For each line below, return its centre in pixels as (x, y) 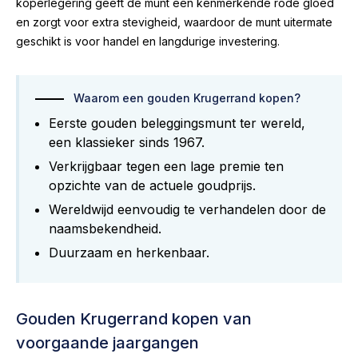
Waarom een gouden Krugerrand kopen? (187, 97)
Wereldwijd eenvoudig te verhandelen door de (187, 209)
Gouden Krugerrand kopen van (134, 318)
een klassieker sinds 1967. (127, 142)
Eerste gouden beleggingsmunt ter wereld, (177, 123)
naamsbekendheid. (105, 228)
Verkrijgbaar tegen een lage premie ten (166, 166)
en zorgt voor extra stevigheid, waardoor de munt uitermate (174, 22)
